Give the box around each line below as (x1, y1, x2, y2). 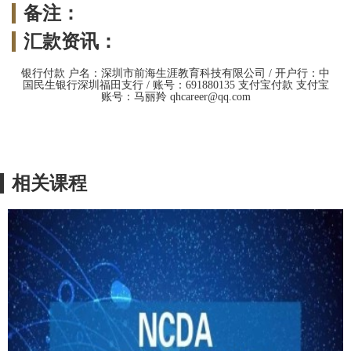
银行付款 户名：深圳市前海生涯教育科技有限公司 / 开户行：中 (21, 67, 330, 80)
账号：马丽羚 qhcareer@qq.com (100, 91, 251, 103)
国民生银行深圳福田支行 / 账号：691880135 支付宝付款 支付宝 (22, 79, 329, 92)
